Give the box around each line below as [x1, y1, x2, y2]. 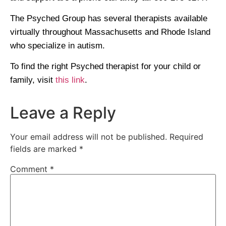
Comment [10, 163, 50, 174]
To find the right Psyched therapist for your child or [10, 62, 201, 72]
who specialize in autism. [10, 40, 105, 50]
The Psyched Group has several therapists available [10, 13, 207, 23]
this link [55, 75, 85, 85]
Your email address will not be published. [10, 131, 167, 142]
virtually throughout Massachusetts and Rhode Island [10, 27, 210, 37]
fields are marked [10, 143, 79, 154]
